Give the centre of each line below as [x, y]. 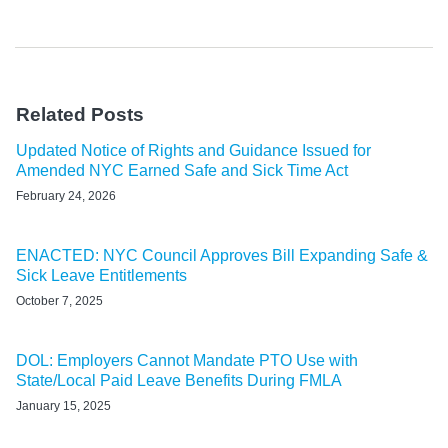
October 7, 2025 [59, 300]
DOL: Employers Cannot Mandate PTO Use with [187, 360]
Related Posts [80, 114]
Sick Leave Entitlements [101, 275]
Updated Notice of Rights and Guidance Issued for [193, 150]
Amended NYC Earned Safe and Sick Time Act [182, 170]
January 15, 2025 [63, 405]
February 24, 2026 [66, 195]
